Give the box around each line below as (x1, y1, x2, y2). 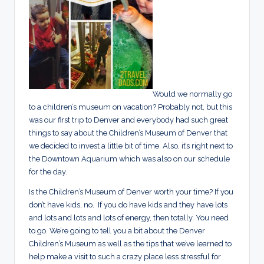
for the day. (29, 167, 67, 177)
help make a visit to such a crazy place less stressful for (29, 252, 221, 262)
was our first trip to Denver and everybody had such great (29, 115, 228, 125)
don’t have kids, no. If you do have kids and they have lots (29, 200, 227, 210)
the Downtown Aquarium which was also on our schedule (29, 154, 230, 164)
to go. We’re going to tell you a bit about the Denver (29, 226, 205, 236)
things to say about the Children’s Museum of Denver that (29, 128, 227, 138)
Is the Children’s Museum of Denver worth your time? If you (29, 187, 233, 197)
